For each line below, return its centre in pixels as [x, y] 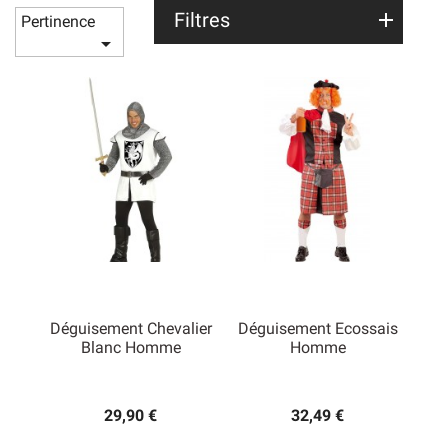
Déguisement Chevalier [130, 329]
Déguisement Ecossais [317, 329]
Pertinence [58, 22]
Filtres [202, 20]
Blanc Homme [130, 348]
